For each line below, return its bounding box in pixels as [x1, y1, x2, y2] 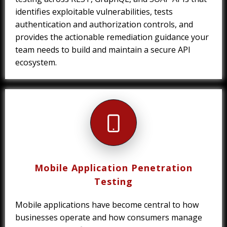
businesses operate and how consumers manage [15, 212, 202, 223]
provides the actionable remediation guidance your [15, 31, 209, 43]
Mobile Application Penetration [34, 162, 193, 174]
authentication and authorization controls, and [15, 19, 193, 30]
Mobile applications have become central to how [15, 199, 199, 211]
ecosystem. [15, 57, 57, 68]
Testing [94, 175, 133, 188]
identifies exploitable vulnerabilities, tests [15, 6, 173, 18]
